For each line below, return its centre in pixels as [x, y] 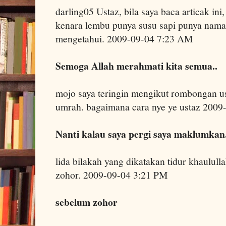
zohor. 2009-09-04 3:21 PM [111, 175]
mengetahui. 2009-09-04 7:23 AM [124, 38]
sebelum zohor [87, 202]
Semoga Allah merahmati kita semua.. [136, 66]
